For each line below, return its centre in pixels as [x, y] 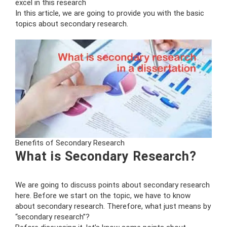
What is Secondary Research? [106, 156]
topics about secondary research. [72, 24]
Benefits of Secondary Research [70, 143]
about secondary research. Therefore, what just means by [113, 206]
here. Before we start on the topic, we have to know [103, 195]
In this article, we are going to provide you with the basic [110, 13]
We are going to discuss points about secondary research [112, 185]
